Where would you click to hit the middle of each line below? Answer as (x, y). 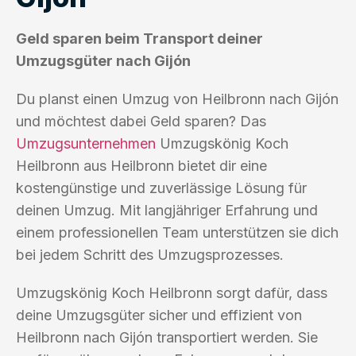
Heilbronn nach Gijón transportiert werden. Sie (167, 337)
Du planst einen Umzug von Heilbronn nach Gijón (177, 99)
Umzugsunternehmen (86, 143)
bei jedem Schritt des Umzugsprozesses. (150, 254)
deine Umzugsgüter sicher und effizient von (159, 315)
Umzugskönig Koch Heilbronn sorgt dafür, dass (172, 292)
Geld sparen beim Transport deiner (139, 38)
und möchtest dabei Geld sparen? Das (141, 121)
